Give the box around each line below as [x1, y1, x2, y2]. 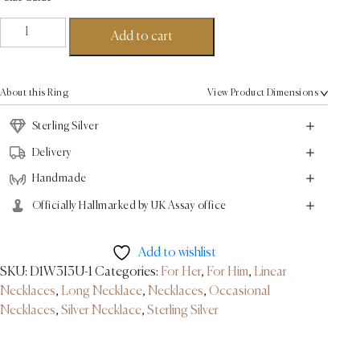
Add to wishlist [137, 247, 216, 260]
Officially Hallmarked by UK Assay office [31, 199, 227, 211]
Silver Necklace [60, 305, 141, 318]
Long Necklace [60, 285, 142, 299]
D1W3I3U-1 [29, 266, 92, 280]
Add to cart [110, 31, 173, 44]
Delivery [31, 146, 72, 158]
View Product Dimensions [207, 88, 318, 99]
